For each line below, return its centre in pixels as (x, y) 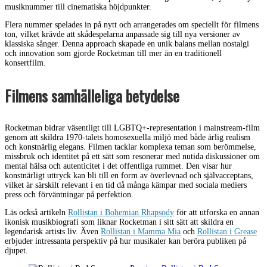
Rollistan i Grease (227, 231)
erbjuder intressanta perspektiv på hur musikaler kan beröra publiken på (125, 241)
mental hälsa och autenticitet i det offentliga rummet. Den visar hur (118, 166)
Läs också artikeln (36, 212)
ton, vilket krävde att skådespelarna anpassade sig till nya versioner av (122, 34)
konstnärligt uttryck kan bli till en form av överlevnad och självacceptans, (129, 175)
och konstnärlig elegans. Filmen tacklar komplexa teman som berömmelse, (131, 147)
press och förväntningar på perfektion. (69, 194)
